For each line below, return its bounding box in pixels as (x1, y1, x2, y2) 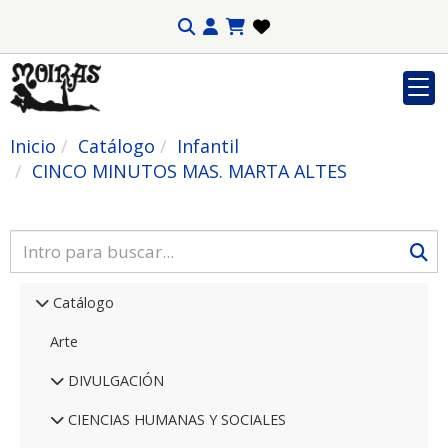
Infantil (177, 134, 239, 158)
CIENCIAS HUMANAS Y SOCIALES (64, 410, 286, 429)
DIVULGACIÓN (64, 371, 164, 390)
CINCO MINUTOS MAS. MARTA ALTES (32, 159, 347, 183)
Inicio (10, 134, 56, 158)
